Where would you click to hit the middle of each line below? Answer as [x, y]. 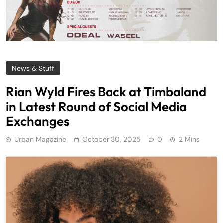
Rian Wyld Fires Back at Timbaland [106, 92]
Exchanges [38, 121]
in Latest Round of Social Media [96, 107]
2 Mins [189, 140]
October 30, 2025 [111, 140]
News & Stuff [33, 68]
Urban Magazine [40, 140]
